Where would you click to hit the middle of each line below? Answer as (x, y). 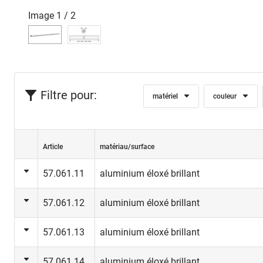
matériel (166, 97)
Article (53, 147)
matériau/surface (127, 147)
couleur (225, 97)
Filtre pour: (69, 95)
